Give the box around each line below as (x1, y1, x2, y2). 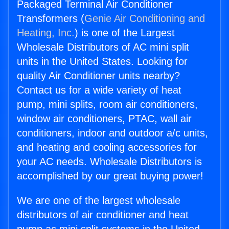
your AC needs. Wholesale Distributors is (17, 156, 202, 168)
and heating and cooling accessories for (17, 142, 197, 153)
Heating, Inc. (17, 27, 75, 39)
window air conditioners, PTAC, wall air (17, 113, 192, 125)
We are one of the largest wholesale (17, 195, 180, 207)
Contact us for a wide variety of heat (17, 84, 181, 96)
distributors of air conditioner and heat (17, 209, 189, 221)
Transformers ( (17, 13, 84, 25)
